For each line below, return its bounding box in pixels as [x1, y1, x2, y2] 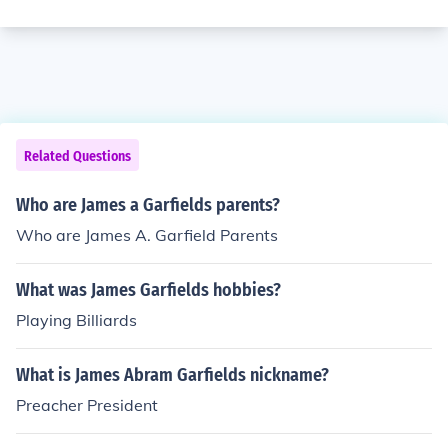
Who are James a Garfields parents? [16, 194, 280, 216]
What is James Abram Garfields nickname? [16, 364, 329, 386]
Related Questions [24, 148, 131, 165]
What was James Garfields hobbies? [16, 279, 281, 301]
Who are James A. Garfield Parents [16, 225, 278, 245]
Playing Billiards [16, 310, 137, 330]
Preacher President [16, 395, 158, 415]
